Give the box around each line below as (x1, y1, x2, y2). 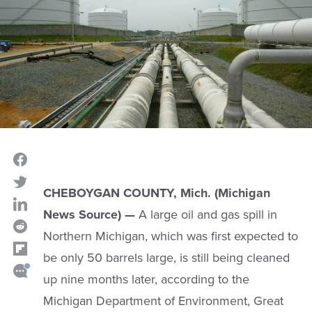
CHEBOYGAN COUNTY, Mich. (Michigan (42, 185, 270, 201)
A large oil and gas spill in (134, 207, 277, 223)
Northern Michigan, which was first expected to (42, 228, 298, 244)
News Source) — (42, 207, 135, 223)
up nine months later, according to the (42, 272, 249, 288)
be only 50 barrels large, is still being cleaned (42, 250, 290, 266)
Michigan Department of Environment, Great (42, 293, 283, 309)
